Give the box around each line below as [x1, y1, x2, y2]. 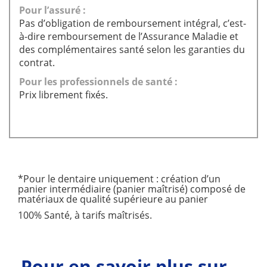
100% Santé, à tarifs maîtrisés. [18, 209, 152, 222]
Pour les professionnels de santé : [19, 75, 178, 88]
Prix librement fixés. [19, 88, 108, 101]
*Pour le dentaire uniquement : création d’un [18, 172, 221, 185]
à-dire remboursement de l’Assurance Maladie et [19, 30, 238, 43]
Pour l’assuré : [19, 4, 86, 17]
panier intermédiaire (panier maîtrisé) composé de [18, 182, 246, 195]
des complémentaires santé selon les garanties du [19, 43, 245, 56]
